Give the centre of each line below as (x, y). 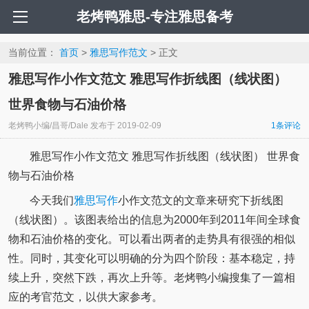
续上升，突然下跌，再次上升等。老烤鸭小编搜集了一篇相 (151, 277)
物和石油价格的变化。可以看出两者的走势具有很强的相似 (151, 239)
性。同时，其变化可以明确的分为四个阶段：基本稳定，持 (151, 258)
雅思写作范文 (118, 53)
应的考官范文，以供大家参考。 (85, 297)
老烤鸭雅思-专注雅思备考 (154, 17)
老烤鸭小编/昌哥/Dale (48, 126)
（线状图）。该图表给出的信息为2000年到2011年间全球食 (154, 219)
